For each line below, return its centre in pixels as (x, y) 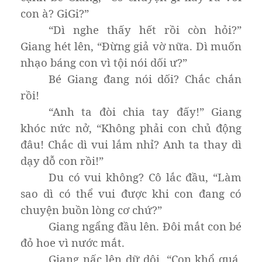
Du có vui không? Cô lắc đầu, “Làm (145, 177)
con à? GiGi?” (55, 13)
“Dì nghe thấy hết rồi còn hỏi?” (145, 29)
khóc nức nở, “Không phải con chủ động (131, 127)
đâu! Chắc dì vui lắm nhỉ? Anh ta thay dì (131, 144)
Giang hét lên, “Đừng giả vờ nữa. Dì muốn (131, 46)
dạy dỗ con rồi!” (62, 160)
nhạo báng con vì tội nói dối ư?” (104, 62)
